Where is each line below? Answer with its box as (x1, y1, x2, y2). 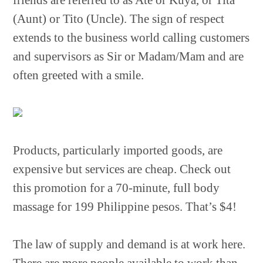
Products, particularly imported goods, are (13, 143, 223, 157)
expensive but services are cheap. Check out (13, 162, 231, 176)
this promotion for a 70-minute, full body (13, 181, 220, 195)
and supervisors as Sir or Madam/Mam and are (13, 49, 244, 63)
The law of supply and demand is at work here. (13, 237, 246, 251)
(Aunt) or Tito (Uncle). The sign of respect (13, 12, 225, 26)
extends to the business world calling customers (13, 31, 250, 45)
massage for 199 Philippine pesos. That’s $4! (13, 200, 237, 214)
